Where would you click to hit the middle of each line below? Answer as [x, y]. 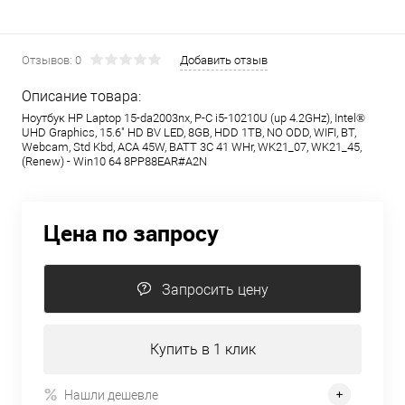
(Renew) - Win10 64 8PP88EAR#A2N [114, 161]
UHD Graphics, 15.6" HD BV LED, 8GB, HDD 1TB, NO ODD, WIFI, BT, [189, 132]
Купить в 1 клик [202, 349]
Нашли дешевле [111, 395]
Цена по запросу [131, 232]
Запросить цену [215, 290]
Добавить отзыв [224, 60]
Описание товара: [81, 96]
